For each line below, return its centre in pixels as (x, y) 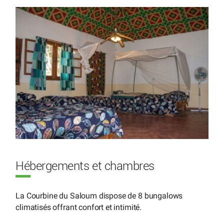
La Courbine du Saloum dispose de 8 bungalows (99, 195)
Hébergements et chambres (85, 166)
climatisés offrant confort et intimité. (79, 207)
